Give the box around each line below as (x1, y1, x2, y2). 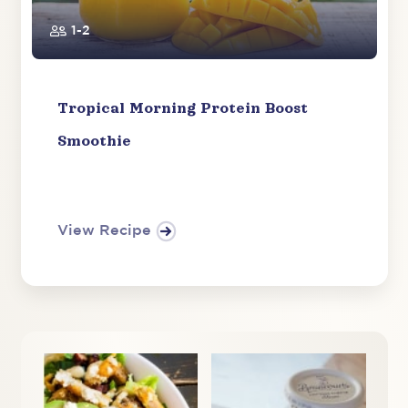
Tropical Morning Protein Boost (56, 100, 308, 117)
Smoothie (56, 133, 131, 150)
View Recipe (56, 224, 151, 239)
